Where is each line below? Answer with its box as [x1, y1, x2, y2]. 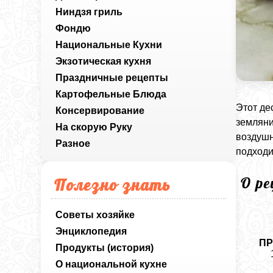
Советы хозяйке [55, 210, 135, 220]
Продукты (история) [55, 243, 154, 253]
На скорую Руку [55, 122, 133, 132]
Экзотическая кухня [55, 56, 152, 66]
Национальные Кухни [55, 40, 163, 50]
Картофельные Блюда [55, 89, 167, 99]
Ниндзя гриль [55, 7, 123, 17]
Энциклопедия [55, 226, 127, 236]
